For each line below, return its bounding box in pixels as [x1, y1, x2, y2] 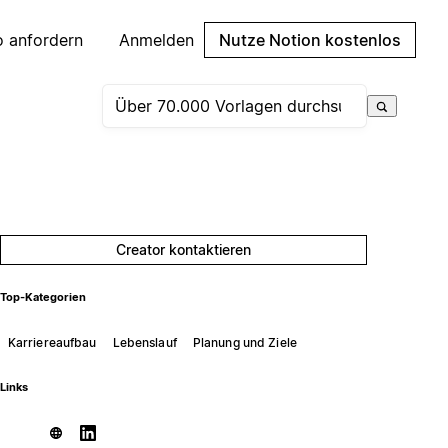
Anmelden [119, 30, 194, 50]
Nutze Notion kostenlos [219, 30, 401, 50]
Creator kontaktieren [116, 241, 252, 258]
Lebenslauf [112, 334, 177, 350]
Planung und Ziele [192, 334, 297, 350]
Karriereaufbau [7, 334, 97, 350]
